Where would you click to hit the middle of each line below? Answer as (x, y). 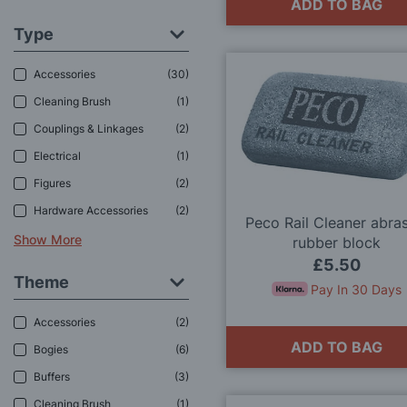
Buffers (52, 377)
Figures (52, 184)
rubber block (337, 243)
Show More (48, 239)
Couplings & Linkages (89, 129)
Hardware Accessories (91, 211)
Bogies (51, 350)
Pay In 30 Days (357, 290)
